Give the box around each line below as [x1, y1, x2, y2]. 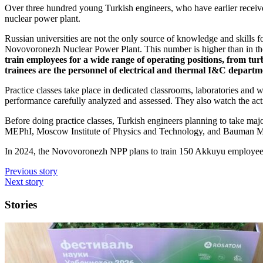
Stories [5, 198, 37, 211]
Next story [5, 177, 43, 187]
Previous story [5, 166, 58, 177]
